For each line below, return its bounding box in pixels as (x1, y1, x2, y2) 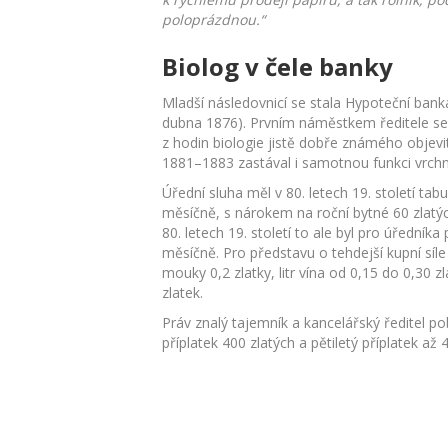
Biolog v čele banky (162, 50, 393, 84)
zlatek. (162, 283, 203, 303)
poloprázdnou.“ (162, 10, 265, 30)
